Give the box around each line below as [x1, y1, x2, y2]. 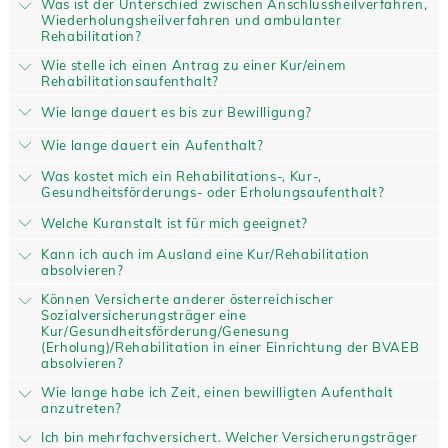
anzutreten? [40, 400, 123, 416]
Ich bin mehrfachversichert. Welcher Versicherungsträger [40, 429, 418, 445]
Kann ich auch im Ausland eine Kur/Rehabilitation [40, 246, 370, 262]
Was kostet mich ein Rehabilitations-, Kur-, [40, 168, 322, 184]
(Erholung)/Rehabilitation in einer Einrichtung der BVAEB [40, 339, 420, 355]
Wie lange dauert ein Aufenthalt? [40, 137, 264, 153]
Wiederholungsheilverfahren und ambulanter [40, 12, 342, 28]
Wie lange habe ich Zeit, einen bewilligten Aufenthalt [40, 384, 394, 400]
